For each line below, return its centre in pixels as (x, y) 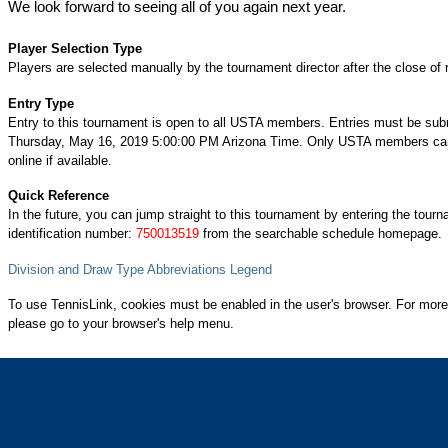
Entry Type (41, 103)
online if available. (60, 160)
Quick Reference (58, 195)
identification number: (72, 233)
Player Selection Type (75, 48)
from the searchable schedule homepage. (320, 233)
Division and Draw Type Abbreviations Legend (140, 269)
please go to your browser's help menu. (121, 323)
